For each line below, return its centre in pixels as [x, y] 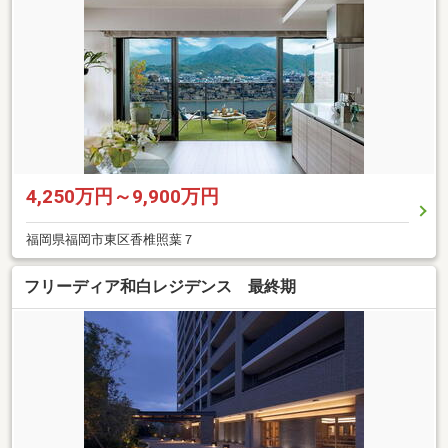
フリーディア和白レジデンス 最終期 [160, 287]
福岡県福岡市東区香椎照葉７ [110, 239]
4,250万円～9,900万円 [122, 196]
